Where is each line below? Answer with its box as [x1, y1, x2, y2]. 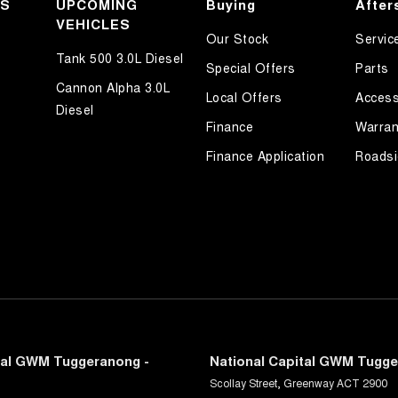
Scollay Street [210, 375, 277, 391]
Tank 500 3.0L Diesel [55, 49, 184, 68]
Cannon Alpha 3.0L [55, 78, 171, 97]
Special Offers [205, 59, 296, 77]
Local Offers [205, 88, 283, 107]
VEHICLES [55, 14, 131, 35]
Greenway [283, 375, 334, 391]
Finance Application [205, 147, 324, 165]
